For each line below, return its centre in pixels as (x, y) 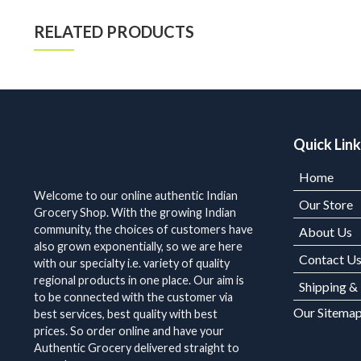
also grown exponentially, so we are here (138, 247)
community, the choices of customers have (143, 230)
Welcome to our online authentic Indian (135, 196)
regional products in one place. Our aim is (139, 280)
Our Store (326, 205)
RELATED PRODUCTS (114, 32)
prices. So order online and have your (129, 331)
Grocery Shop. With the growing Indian (135, 213)
